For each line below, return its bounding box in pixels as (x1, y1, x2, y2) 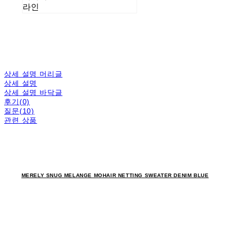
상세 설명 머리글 (4, 69, 63, 78)
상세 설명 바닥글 (4, 88, 63, 97)
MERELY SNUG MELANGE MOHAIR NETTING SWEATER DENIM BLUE (21, 172, 209, 178)
